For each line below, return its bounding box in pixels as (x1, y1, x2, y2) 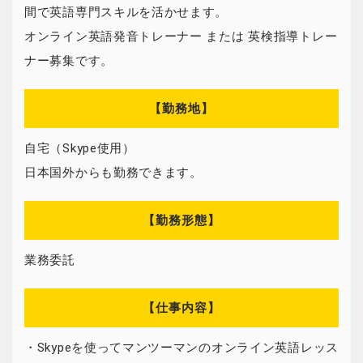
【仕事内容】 (143, 301, 220, 315)
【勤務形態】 (143, 213, 220, 228)
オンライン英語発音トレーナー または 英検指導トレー (24, 29, 338, 44)
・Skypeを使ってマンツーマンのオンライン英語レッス (24, 340, 339, 355)
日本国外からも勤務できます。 (24, 165, 203, 180)
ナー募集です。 (24, 53, 113, 68)
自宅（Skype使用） (24, 141, 135, 156)
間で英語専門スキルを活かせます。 (24, 5, 228, 19)
